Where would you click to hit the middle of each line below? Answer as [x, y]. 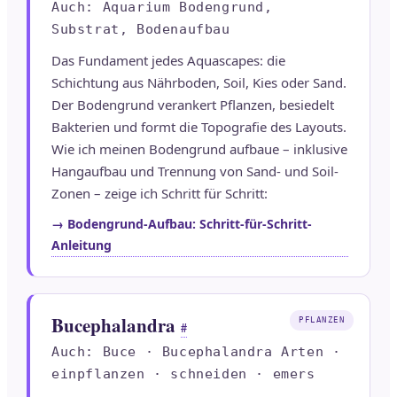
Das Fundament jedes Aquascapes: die [168, 61]
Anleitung [82, 245]
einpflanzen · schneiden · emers [183, 374]
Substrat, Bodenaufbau [141, 30]
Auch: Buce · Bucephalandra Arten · [196, 352]
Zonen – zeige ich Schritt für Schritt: [160, 194]
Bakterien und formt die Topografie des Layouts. [199, 127]
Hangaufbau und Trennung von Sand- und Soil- [195, 171]
